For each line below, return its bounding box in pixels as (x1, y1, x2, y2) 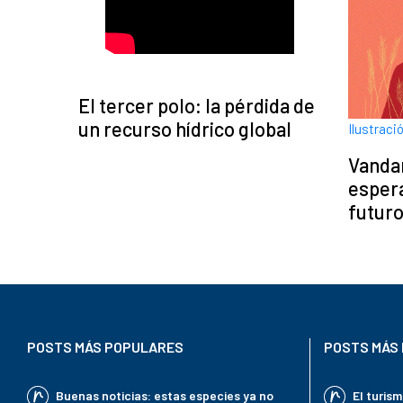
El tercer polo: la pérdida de (78, 93, 315, 117)
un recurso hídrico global (78, 116, 291, 140)
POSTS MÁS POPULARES (27, 338, 184, 356)
